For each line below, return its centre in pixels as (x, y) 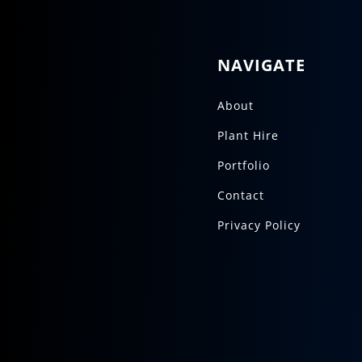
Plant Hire (248, 136)
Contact (240, 196)
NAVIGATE (261, 65)
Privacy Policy (259, 225)
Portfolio (243, 166)
